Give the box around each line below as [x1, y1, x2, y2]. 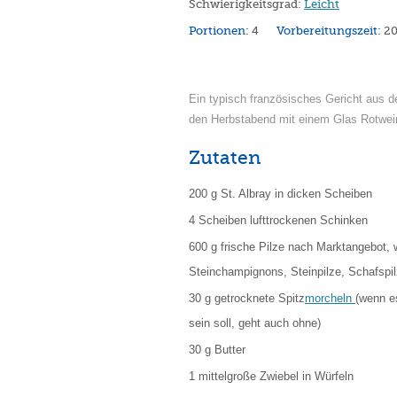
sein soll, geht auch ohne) [189, 316, 321, 330]
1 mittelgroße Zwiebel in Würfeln [189, 370, 354, 383]
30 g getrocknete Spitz [189, 292, 305, 305]
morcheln [305, 292, 355, 305]
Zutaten [189, 147, 261, 168]
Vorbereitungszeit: [276, 24, 384, 37]
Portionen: [189, 24, 252, 37]
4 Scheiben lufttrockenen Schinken [189, 214, 368, 227]
